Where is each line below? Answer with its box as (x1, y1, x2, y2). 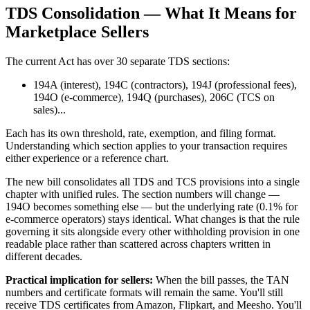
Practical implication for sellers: (6, 274, 153, 286)
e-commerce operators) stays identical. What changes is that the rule (6, 213, 300, 226)
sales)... (33, 104, 66, 116)
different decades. (6, 250, 82, 263)
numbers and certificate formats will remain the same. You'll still (6, 286, 283, 299)
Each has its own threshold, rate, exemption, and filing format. (6, 127, 276, 140)
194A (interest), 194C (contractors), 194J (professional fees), (33, 79, 297, 91)
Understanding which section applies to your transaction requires (6, 140, 287, 152)
